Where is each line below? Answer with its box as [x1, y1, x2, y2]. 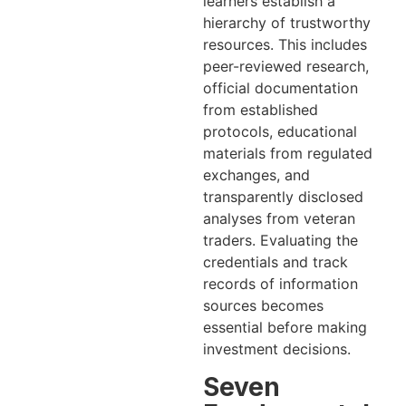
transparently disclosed [203, 188, 363, 207]
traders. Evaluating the [203, 231, 358, 250]
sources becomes [203, 296, 324, 315]
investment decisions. [203, 340, 351, 359]
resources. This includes [203, 35, 367, 54]
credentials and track [203, 253, 348, 272]
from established [203, 101, 318, 120]
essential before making [203, 318, 367, 337]
